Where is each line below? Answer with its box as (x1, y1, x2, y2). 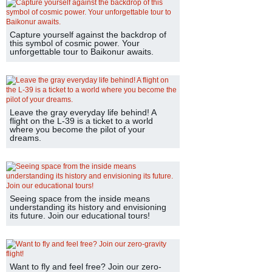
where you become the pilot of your (10, 124, 145, 134)
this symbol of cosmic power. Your (10, 38, 140, 48)
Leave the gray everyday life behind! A (10, 107, 156, 117)
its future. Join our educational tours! (10, 211, 150, 220)
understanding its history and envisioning (10, 202, 166, 212)
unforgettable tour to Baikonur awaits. (10, 47, 154, 56)
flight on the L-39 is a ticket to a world (10, 116, 153, 126)
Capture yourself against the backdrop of (10, 30, 166, 39)
